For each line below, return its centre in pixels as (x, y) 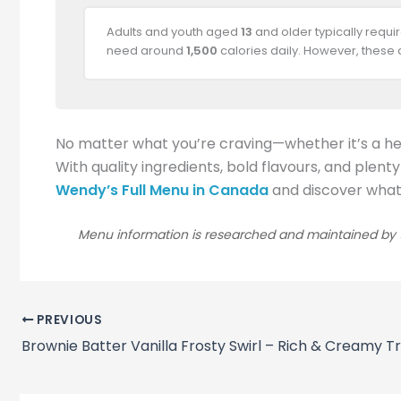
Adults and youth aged (174, 32)
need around (146, 51)
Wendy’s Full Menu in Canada (162, 190)
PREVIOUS (68, 320)
